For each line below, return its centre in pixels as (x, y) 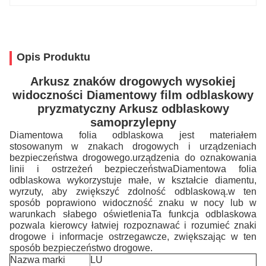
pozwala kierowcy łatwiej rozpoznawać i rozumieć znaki (133, 225)
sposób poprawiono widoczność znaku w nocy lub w (133, 203)
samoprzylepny (133, 122)
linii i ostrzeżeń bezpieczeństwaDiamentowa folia (133, 169)
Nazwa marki (38, 260)
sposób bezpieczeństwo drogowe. (81, 248)
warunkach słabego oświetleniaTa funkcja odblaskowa (133, 214)
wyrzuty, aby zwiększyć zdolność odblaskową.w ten (133, 191)
